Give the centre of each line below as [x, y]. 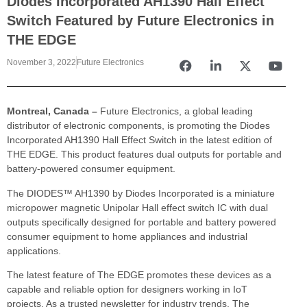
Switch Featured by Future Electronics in [140, 20]
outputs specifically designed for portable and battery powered [142, 222]
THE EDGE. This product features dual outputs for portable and [144, 155]
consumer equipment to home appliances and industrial [127, 236]
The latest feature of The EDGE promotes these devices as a [139, 274]
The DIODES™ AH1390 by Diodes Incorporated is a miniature [141, 193]
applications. [35, 250]
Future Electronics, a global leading [176, 111]
